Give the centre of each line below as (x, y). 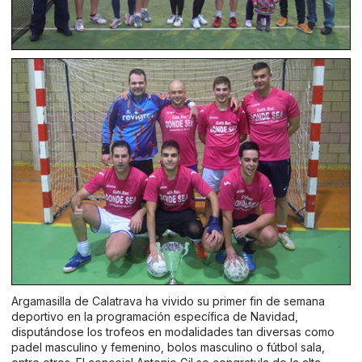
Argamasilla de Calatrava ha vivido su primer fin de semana (168, 301)
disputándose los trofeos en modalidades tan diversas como (173, 331)
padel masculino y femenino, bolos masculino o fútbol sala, (168, 347)
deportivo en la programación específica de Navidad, (155, 316)
